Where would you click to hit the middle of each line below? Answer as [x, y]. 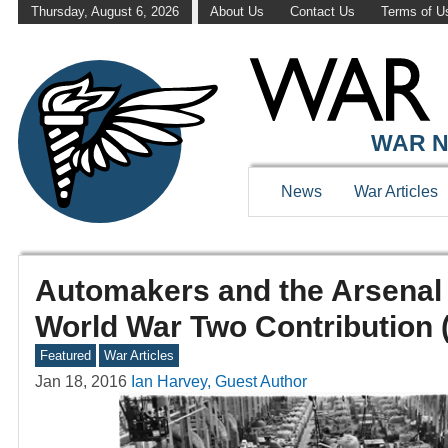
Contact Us [322, 12]
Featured [65, 356]
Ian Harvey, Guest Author [219, 382]
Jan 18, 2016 [81, 382]
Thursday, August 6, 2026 [104, 12]
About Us [237, 12]
